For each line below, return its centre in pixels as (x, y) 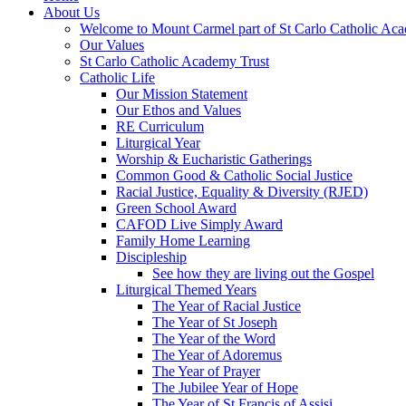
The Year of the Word (214, 339)
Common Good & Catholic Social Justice (234, 176)
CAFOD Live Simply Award (199, 225)
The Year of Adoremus (217, 355)
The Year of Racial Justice (227, 306)
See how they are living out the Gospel (263, 274)
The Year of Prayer (206, 372)
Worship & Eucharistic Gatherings (214, 159)
